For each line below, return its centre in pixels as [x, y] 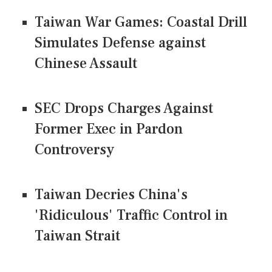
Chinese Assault [86, 64]
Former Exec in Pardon [109, 129]
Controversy [74, 150]
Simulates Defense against [120, 43]
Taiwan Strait [77, 236]
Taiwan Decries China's [111, 195]
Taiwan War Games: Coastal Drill [141, 22]
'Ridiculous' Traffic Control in [131, 216]
